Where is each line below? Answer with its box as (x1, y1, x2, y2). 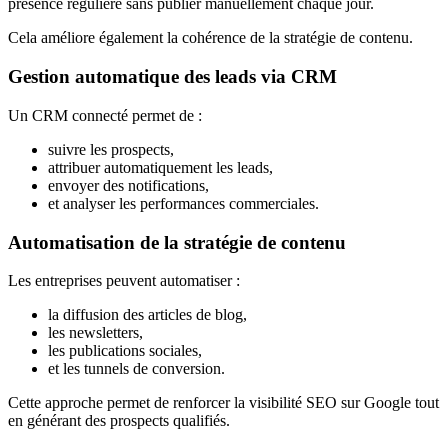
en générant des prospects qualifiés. (8, 412, 230, 430)
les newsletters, (48, 324, 143, 342)
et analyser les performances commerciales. (48, 194, 319, 212)
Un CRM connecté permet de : (8, 106, 202, 124)
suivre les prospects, (48, 140, 174, 158)
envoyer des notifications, (48, 176, 209, 194)
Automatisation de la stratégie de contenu (8, 231, 346, 253)
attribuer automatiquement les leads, (48, 158, 273, 176)
